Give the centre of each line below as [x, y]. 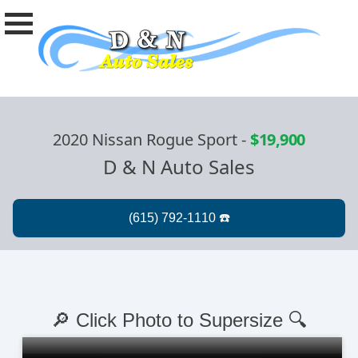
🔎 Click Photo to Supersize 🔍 [179, 320]
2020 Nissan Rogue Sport [145, 140]
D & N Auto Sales [179, 167]
